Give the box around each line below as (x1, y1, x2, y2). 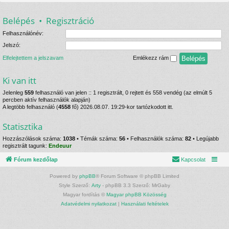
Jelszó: (3, 41, 20, 48)
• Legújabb (191, 135, 219, 142)
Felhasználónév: (3, 30, 43, 36)
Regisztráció (46, 15, 94, 27)
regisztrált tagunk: (3, 143, 49, 149)
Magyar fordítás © (62, 191, 106, 197)
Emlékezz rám (133, 55, 170, 61)
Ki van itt (3, 75, 36, 87)
